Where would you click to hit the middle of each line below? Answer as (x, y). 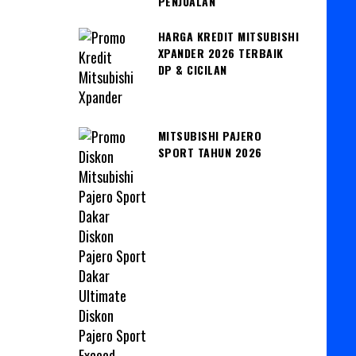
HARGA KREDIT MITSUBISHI (228, 37)
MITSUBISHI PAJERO (209, 136)
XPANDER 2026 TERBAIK (221, 53)
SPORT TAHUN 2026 (210, 153)
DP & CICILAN (192, 70)
